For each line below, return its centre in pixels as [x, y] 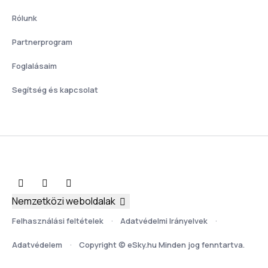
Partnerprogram [42, 42]
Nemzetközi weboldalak [64, 201]
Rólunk [25, 18]
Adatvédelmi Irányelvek [164, 221]
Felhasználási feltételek [58, 221]
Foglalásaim [34, 66]
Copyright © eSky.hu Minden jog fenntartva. [162, 245]
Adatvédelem [37, 245]
